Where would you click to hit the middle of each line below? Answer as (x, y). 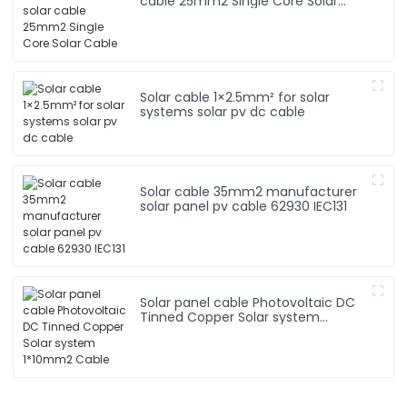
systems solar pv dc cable (223, 111)
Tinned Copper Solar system (230, 317)
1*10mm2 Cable (189, 331)
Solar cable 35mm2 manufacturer (249, 191)
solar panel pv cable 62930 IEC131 (244, 206)
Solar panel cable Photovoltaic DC (197, 302)
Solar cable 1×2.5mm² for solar (209, 97)
